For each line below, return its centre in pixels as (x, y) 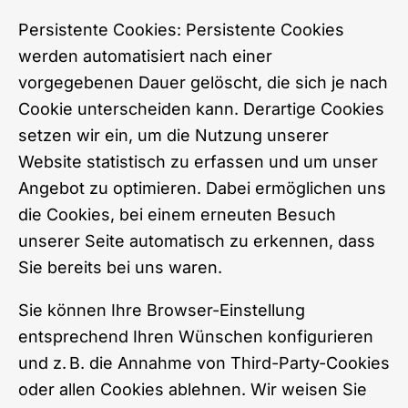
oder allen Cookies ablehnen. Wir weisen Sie (193, 389)
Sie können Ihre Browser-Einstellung (162, 310)
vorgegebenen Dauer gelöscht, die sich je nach (203, 82)
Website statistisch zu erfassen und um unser (198, 161)
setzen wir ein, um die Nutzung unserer (173, 135)
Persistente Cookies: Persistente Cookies (181, 29)
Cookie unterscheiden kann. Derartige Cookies (201, 108)
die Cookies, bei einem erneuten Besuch (177, 214)
